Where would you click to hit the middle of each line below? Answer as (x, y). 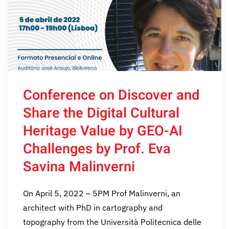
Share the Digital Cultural (101, 113)
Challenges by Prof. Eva (97, 149)
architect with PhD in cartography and (93, 208)
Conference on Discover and (111, 95)
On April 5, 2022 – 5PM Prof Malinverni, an (102, 193)
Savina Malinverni (79, 167)
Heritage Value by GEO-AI (103, 131)
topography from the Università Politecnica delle (112, 222)
